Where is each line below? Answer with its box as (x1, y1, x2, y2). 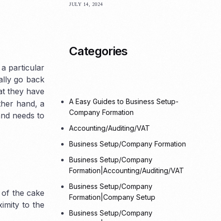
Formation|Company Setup (69, 193, 156, 202)
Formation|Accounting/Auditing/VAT (69, 166, 184, 175)
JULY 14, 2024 (69, 1, 103, 7)
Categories (69, 43, 128, 58)
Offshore (31, 23, 64, 33)
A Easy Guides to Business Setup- (69, 97, 179, 106)
